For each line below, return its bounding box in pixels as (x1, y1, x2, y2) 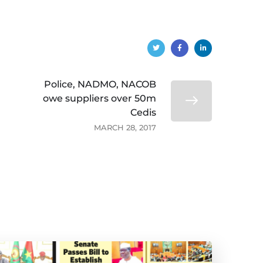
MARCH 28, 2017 (94, 123, 156, 132)
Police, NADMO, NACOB (44, 79, 156, 90)
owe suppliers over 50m (43, 93, 156, 104)
